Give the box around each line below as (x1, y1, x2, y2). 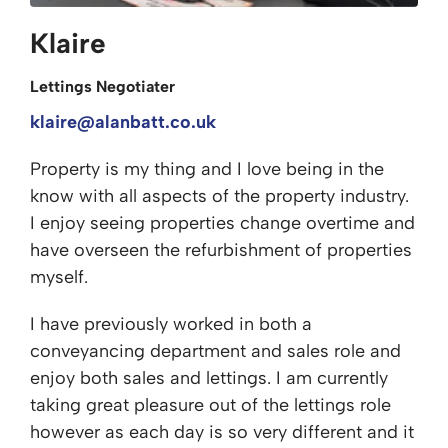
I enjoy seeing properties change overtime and (30, 212, 415, 234)
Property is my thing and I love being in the (30, 158, 384, 180)
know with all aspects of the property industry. (30, 185, 409, 207)
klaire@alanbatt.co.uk (30, 111, 216, 133)
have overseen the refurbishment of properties (30, 239, 412, 261)
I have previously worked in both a (30, 313, 312, 335)
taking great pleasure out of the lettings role (30, 394, 391, 416)
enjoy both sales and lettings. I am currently (30, 367, 388, 389)
